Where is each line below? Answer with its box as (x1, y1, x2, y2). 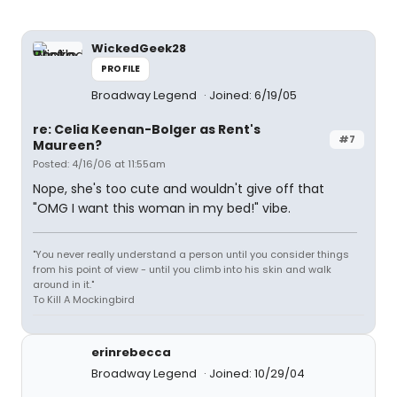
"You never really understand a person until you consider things (33, 247, 349, 261)
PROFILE (101, 62, 141, 75)
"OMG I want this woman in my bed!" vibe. (33, 199, 291, 217)
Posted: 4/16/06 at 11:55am (33, 157, 166, 171)
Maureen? (33, 136, 102, 154)
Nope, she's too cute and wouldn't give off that (33, 180, 324, 198)
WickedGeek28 (91, 40, 186, 57)
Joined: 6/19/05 (209, 87, 297, 104)
